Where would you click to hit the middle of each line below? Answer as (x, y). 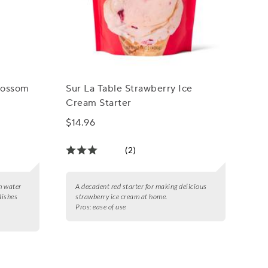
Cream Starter (99, 103)
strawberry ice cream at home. (121, 196)
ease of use (109, 206)
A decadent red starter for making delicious (141, 186)
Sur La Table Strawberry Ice (129, 88)
